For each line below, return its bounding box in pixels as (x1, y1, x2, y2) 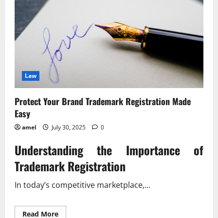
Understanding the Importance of (15, 141, 203, 159)
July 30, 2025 (50, 123, 87, 131)
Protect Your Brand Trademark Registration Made (15, 94, 191, 108)
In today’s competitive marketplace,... (15, 179, 150, 190)
